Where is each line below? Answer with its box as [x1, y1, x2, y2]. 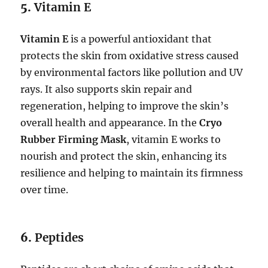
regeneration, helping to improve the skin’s [20, 100, 229, 112]
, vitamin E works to [126, 133, 221, 146]
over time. [20, 184, 69, 196]
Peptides [35, 230, 84, 245]
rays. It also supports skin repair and [20, 83, 193, 96]
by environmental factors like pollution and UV [20, 66, 243, 79]
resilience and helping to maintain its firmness [20, 167, 243, 179]
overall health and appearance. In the [20, 117, 200, 129]
